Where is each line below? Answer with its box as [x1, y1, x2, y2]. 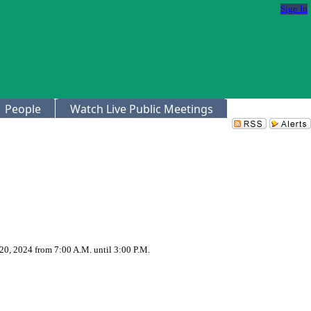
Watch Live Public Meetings [70, 101, 213, 117]
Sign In [280, 3, 308, 14]
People [5, 101, 41, 117]
